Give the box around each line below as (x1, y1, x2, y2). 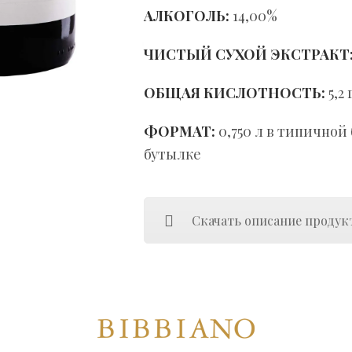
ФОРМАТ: (144, 122, 215, 141)
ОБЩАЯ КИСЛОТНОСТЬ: (144, 83, 325, 103)
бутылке (144, 145, 201, 164)
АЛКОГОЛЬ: (144, 6, 233, 26)
